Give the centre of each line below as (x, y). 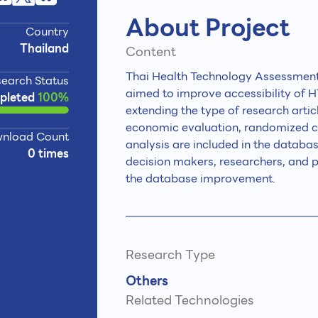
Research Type (170, 254)
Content (151, 51)
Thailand (44, 49)
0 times (48, 154)
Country (47, 32)
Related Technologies (190, 300)
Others (147, 281)
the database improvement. (201, 179)
